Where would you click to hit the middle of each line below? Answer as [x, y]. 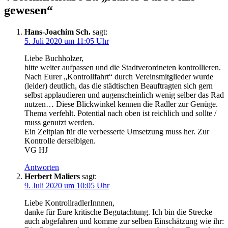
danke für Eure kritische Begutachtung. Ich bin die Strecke [118, 212]
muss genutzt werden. [59, 123]
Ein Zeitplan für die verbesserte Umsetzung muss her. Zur [117, 132]
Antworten [42, 167]
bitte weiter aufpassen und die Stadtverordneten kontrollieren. [123, 68]
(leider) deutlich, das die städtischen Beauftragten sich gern [119, 86]
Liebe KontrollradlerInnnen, [69, 203]
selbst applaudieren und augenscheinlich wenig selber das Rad [124, 95]
